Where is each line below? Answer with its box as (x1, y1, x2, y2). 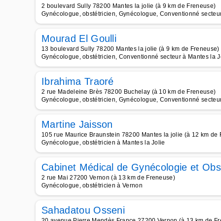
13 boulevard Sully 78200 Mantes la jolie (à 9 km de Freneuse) (41, 45, 220, 52)
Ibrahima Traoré (41, 76, 114, 87)
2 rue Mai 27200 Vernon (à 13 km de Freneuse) (41, 174, 176, 181)
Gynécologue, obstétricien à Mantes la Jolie (41, 139, 165, 146)
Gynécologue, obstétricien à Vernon (41, 182, 143, 189)
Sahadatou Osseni (41, 205, 125, 216)
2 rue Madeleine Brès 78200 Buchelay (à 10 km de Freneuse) (41, 88, 216, 95)
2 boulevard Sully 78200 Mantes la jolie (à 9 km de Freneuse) (41, 2, 216, 9)
